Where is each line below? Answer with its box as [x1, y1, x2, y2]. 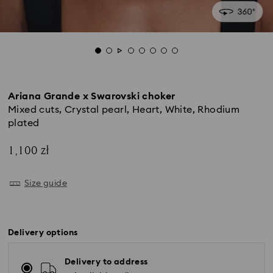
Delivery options [8, 229, 78, 237]
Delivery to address [65, 258, 148, 266]
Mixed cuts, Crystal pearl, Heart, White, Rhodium [8, 105, 240, 115]
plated [8, 118, 40, 128]
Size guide [24, 179, 67, 188]
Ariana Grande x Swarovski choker [8, 91, 175, 101]
